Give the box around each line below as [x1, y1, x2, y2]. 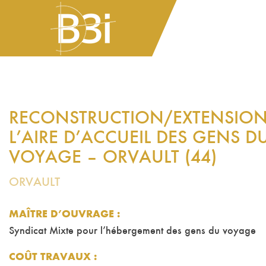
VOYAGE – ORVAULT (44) [9, 150, 217, 167]
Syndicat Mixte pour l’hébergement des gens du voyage [9, 227, 256, 236]
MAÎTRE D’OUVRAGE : [9, 210, 120, 220]
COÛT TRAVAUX [9, 253, 94, 262]
